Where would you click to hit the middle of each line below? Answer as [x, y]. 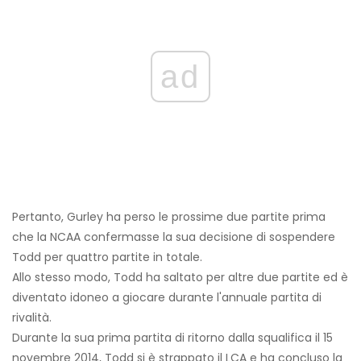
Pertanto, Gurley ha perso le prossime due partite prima [169, 217]
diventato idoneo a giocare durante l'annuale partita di [167, 298]
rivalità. [32, 318]
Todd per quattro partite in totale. [107, 257]
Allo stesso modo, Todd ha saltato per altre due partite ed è [180, 278]
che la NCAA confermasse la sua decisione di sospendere [174, 237]
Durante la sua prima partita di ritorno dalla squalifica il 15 [172, 338]
